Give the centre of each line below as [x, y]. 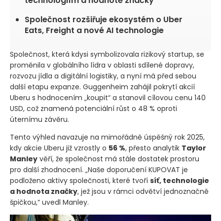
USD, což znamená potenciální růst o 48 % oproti [93, 109]
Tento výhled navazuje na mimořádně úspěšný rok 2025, [107, 137]
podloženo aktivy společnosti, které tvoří [80, 181]
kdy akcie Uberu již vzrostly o [59, 148]
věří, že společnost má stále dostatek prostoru [118, 159]
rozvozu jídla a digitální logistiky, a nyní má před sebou [103, 76]
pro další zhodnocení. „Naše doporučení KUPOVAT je [99, 170]
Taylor [194, 148]
